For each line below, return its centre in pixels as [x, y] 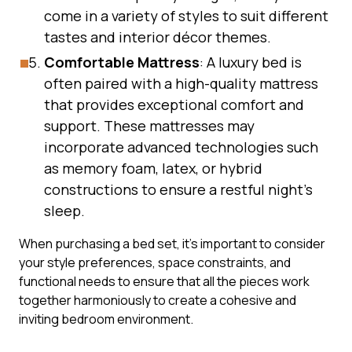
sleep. [64, 211]
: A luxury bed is [251, 62]
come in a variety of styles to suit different [186, 16]
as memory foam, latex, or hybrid [153, 168]
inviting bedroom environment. [106, 319]
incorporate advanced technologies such [181, 147]
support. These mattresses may [149, 126]
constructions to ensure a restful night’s [178, 189]
